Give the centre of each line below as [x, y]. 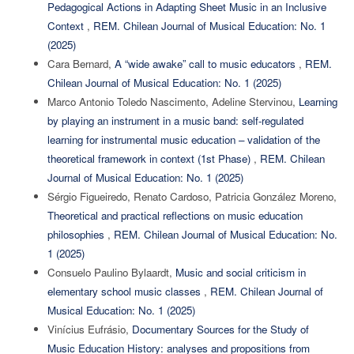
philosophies [77, 235]
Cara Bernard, [81, 64]
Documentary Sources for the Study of [220, 330]
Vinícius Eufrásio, [89, 330]
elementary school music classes [125, 292]
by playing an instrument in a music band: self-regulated [175, 121]
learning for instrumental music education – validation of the [183, 140]
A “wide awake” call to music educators [206, 64]
